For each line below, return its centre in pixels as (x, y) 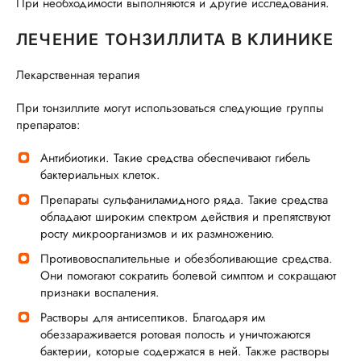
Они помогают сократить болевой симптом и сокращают (188, 276)
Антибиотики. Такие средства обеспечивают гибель (175, 158)
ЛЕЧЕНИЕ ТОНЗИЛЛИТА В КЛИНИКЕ (175, 39)
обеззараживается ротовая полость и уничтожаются (175, 334)
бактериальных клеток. (100, 175)
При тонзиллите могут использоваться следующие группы (170, 108)
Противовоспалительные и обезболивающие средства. (187, 259)
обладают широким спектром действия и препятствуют (185, 217)
